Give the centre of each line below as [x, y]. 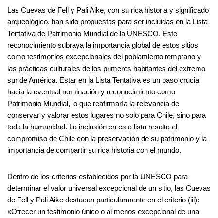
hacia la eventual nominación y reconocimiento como [91, 92]
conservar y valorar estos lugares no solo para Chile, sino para [107, 115]
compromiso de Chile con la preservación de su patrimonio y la [107, 139]
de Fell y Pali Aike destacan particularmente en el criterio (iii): [103, 200]
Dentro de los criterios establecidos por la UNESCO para [98, 177]
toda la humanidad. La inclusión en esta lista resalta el [92, 127]
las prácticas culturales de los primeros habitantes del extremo [106, 69]
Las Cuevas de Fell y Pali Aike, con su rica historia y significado [108, 10]
